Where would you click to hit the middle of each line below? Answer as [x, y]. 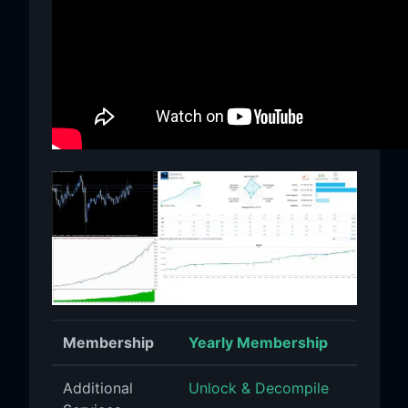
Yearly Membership [258, 343]
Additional [97, 388]
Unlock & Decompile [258, 388]
